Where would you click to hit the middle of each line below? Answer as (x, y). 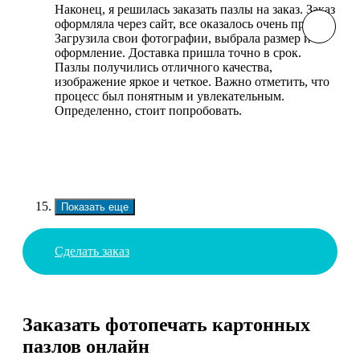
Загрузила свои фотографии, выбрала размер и (183, 38)
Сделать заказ (92, 251)
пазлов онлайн (86, 347)
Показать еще (95, 207)
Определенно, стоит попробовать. (148, 110)
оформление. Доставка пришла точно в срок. (178, 52)
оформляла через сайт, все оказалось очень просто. (193, 23)
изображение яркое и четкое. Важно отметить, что (192, 81)
